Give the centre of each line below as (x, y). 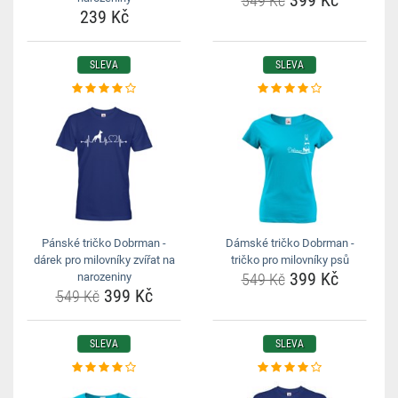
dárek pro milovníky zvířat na (104, 260)
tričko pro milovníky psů (290, 260)
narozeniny (104, 277)
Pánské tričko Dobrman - (104, 243)
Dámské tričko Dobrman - (290, 243)
